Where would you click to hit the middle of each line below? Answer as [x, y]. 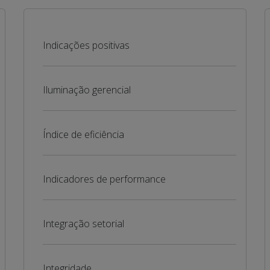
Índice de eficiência [83, 134]
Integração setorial [83, 224]
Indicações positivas [86, 45]
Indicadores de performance [104, 179]
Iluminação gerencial [86, 90]
